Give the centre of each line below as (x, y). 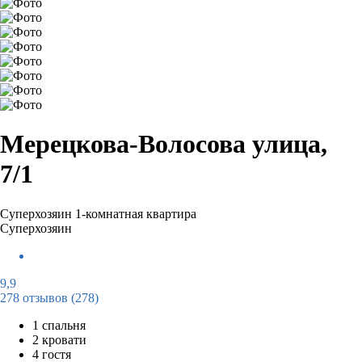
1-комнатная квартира (136, 213)
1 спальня (59, 325)
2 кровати (59, 339)
